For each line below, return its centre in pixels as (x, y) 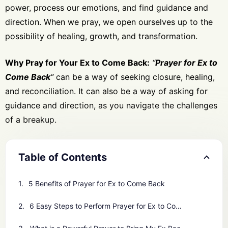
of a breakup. (31, 120)
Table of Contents (63, 158)
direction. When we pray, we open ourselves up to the (109, 22)
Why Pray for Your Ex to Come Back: (77, 63)
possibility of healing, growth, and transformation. (101, 36)
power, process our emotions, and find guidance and (107, 8)
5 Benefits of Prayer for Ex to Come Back (97, 184)
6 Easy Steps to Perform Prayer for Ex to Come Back (103, 206)
